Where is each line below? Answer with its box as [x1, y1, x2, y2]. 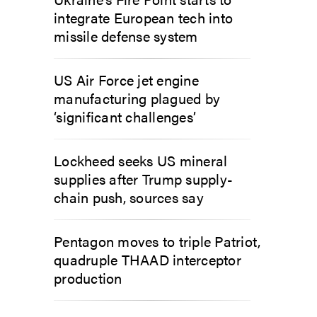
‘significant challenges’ [54, 106, 196, 127]
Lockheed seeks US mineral [54, 150, 228, 171]
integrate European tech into [54, 7, 233, 28]
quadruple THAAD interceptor [54, 249, 241, 270]
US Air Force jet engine [54, 69, 199, 90]
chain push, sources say [54, 187, 204, 207]
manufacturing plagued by [54, 88, 220, 108]
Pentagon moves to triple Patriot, [54, 231, 261, 251]
